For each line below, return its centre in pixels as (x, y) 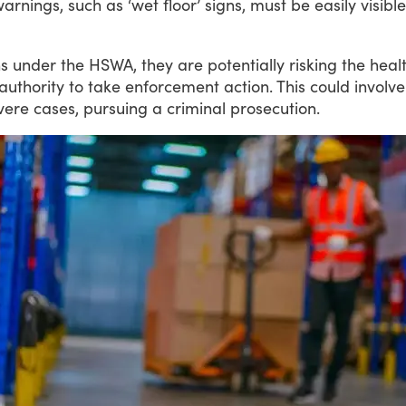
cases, (56, 107)
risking (313, 64)
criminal (196, 107)
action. (248, 86)
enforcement (172, 86)
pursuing (116, 107)
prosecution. (275, 107)
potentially (246, 64)
